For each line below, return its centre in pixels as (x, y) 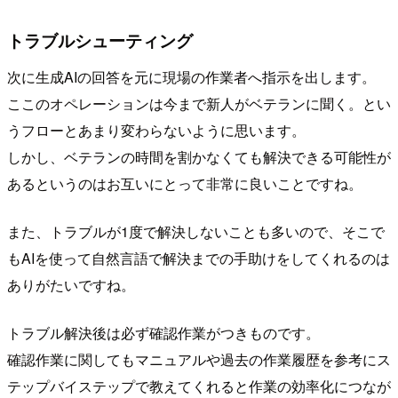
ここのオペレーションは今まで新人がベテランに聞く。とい (199, 104)
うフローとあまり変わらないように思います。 (156, 131)
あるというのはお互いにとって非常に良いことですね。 (185, 184)
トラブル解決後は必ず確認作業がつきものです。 (163, 333)
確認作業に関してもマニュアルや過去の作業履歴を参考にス (199, 360)
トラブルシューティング (100, 40)
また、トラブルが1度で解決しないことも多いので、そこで (196, 232)
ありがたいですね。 (71, 285)
